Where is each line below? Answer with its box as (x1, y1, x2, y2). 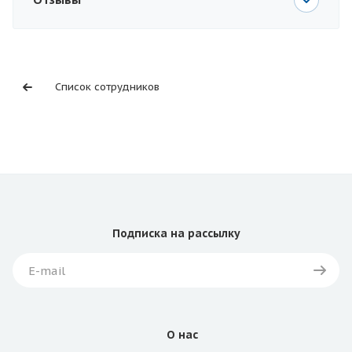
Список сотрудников (55, 80, 159, 94)
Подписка (112, 226, 167, 241)
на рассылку (167, 226, 240, 241)
